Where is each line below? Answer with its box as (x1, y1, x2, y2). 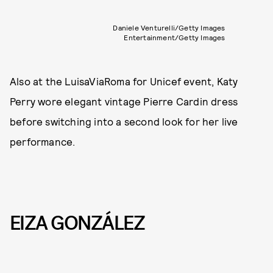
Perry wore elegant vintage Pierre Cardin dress (10, 94, 238, 107)
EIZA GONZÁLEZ (10, 210, 144, 236)
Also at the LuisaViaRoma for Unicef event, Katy (10, 74, 238, 87)
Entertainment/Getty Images (124, 32, 225, 41)
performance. (10, 135, 76, 147)
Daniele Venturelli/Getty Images (113, 23, 225, 32)
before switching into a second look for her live (10, 115, 238, 127)
